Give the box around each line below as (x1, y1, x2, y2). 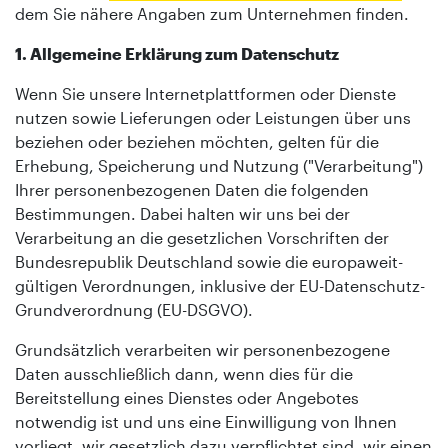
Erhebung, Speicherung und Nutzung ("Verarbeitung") (15, 155, 423, 175)
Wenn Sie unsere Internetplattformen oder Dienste (15, 83, 396, 103)
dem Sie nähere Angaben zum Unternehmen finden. (15, 3, 409, 23)
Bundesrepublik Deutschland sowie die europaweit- (15, 251, 403, 271)
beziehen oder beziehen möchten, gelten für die (15, 131, 379, 151)
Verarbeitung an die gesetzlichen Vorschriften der (15, 227, 389, 247)
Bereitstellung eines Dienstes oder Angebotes (15, 387, 359, 407)
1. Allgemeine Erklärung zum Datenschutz (15, 43, 339, 63)
